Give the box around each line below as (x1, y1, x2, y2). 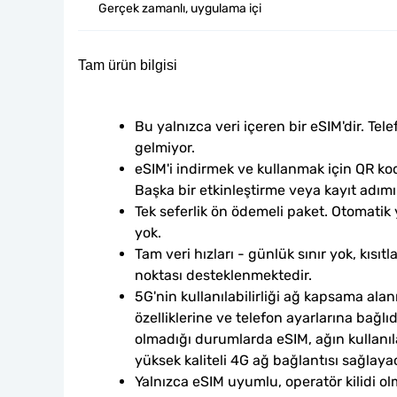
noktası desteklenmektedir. (135, 267, 312, 284)
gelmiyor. (135, 139, 195, 156)
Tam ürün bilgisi (78, 58, 177, 73)
